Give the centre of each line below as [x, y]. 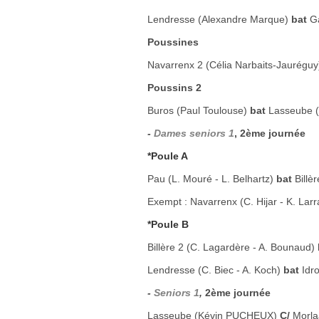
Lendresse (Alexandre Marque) [219, 19]
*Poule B [168, 224]
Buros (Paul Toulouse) [199, 110]
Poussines [173, 42]
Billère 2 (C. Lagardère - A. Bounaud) [232, 247]
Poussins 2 [174, 88]
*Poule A [168, 156]
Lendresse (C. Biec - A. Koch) [215, 270]
